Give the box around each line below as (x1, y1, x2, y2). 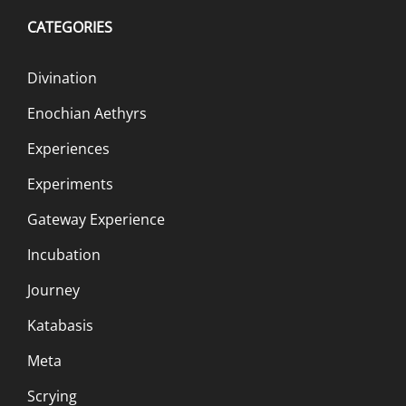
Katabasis (27, 314, 93, 335)
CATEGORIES (27, 16, 112, 37)
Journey (27, 279, 80, 300)
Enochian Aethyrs (27, 102, 147, 123)
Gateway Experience (27, 208, 165, 229)
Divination (27, 67, 97, 88)
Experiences (27, 138, 110, 159)
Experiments (27, 173, 113, 194)
